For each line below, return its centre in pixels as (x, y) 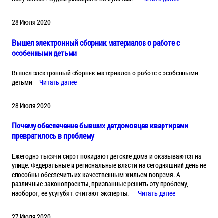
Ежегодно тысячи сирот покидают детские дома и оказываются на (106, 156)
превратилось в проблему (53, 136)
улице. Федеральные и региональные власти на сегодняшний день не (109, 165)
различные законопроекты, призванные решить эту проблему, (100, 183)
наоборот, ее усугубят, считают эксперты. (71, 193)
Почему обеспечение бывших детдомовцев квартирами (100, 126)
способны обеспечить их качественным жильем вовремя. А (96, 174)
